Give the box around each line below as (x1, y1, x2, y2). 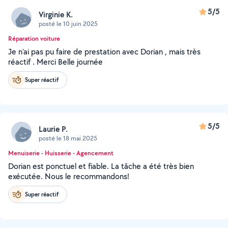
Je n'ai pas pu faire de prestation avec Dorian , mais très (8, 46, 201, 57)
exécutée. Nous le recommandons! (8, 171, 129, 182)
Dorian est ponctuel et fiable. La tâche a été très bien (8, 161, 194, 172)
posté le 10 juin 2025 (39, 19, 98, 28)
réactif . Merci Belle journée (8, 56, 103, 67)
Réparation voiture (8, 34, 60, 43)
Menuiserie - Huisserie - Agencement (8, 149, 113, 157)
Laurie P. (39, 123, 68, 134)
